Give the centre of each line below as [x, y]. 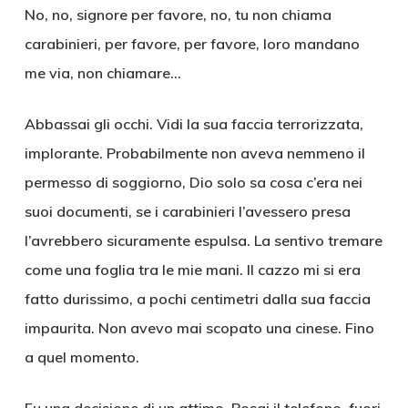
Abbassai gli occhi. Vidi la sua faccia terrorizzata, [194, 124]
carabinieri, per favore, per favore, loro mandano [192, 44]
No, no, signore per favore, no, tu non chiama [178, 15]
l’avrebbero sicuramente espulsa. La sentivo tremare [203, 240]
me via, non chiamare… [102, 73]
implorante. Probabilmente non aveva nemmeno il [194, 153]
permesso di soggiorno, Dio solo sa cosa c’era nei [193, 182]
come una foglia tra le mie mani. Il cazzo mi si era [192, 270]
